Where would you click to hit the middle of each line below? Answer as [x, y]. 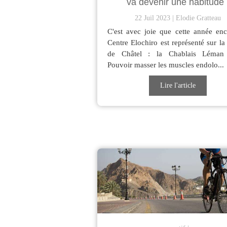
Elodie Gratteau [198, 18]
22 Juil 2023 [153, 18]
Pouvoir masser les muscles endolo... [166, 65]
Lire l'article [178, 86]
